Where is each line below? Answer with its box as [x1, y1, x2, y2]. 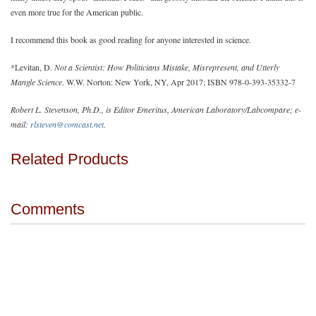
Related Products [11, 150, 128, 169]
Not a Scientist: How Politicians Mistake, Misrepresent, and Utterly [54, 61, 279, 73]
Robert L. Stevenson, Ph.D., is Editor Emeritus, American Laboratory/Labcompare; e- [11, 104, 301, 115]
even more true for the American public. [11, 6, 143, 18]
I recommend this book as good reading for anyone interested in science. [11, 34, 251, 45]
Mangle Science [11, 76, 62, 87]
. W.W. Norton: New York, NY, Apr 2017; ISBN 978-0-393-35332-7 [62, 76, 296, 87]
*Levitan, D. [11, 61, 54, 73]
